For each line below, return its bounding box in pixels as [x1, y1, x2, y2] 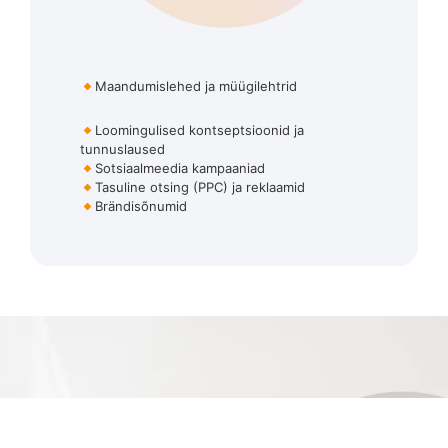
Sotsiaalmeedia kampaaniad [94, 160, 265, 177]
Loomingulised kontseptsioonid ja [94, 122, 304, 139]
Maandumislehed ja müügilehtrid [94, 78, 297, 95]
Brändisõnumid [94, 198, 187, 215]
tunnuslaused [80, 141, 165, 158]
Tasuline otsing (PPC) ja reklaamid [94, 179, 305, 196]
